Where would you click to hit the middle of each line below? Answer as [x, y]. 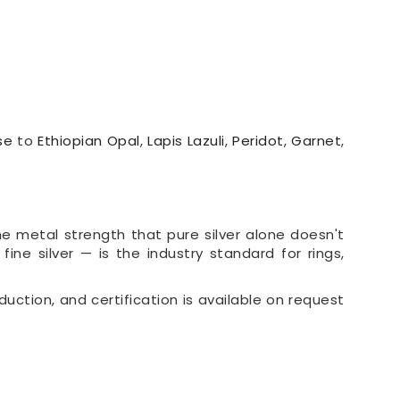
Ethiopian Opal [89, 141]
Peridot [258, 141]
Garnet [317, 141]
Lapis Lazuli [186, 141]
